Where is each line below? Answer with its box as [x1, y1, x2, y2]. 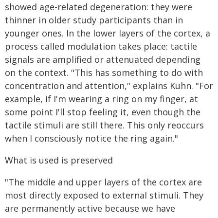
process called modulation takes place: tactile [5, 40, 197, 52]
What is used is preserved [5, 154, 113, 166]
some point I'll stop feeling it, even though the [5, 106, 200, 118]
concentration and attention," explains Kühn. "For [5, 80, 213, 91]
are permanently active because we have [5, 202, 175, 214]
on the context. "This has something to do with [5, 67, 203, 78]
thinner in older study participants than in [5, 14, 183, 26]
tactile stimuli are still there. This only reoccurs [5, 119, 204, 131]
